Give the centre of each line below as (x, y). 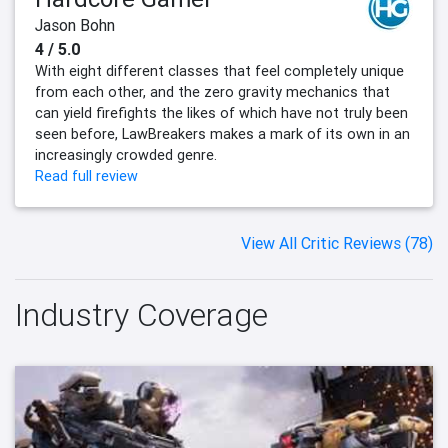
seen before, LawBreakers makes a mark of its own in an (222, 134)
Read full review (86, 176)
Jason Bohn (75, 25)
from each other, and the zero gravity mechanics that (212, 92)
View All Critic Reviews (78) (337, 243)
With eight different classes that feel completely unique (219, 71)
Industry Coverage (141, 315)
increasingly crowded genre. (126, 155)
